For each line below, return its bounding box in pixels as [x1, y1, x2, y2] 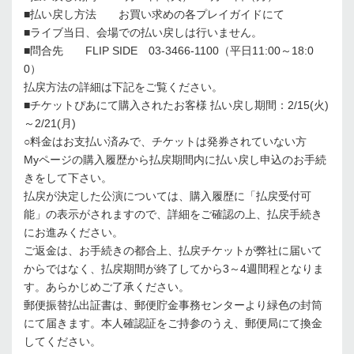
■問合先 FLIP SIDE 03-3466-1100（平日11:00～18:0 [24, 44, 314, 57]
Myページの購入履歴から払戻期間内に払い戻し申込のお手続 [24, 153, 326, 166]
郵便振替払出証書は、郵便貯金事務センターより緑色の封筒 [24, 299, 322, 311]
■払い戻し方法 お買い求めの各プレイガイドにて [24, 8, 284, 21]
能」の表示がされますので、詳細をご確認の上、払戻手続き [24, 208, 322, 220]
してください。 [24, 335, 101, 348]
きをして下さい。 [24, 171, 112, 184]
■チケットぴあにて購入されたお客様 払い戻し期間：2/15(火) [24, 99, 329, 111]
